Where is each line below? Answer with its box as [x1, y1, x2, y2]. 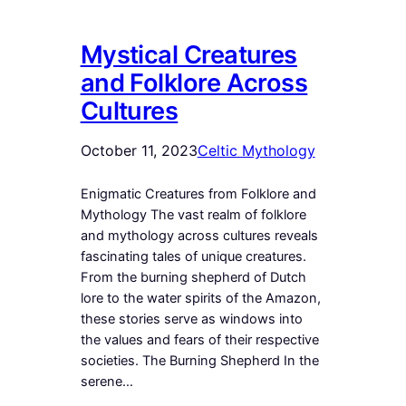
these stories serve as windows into [80, 310, 303, 327]
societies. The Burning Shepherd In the [80, 352, 319, 369]
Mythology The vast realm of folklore [80, 206, 306, 223]
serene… [80, 372, 133, 390]
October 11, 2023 [80, 140, 198, 159]
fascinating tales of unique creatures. [80, 247, 306, 265]
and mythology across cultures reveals [80, 227, 318, 244]
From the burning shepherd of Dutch [80, 268, 306, 285]
